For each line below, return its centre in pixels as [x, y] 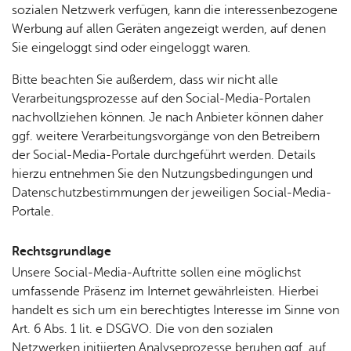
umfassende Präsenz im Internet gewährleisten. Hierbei [165, 291]
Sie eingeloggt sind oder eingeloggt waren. [131, 48]
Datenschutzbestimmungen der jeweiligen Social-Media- [172, 193]
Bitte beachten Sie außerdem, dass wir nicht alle [145, 80]
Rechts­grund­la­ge [62, 251]
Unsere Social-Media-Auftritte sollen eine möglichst [156, 273]
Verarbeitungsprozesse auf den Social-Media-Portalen [161, 99]
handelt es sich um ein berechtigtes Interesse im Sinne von [175, 310]
